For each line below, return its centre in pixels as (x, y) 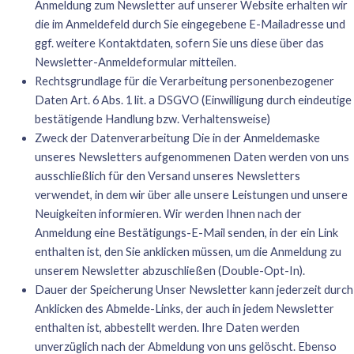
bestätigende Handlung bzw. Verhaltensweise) (152, 119)
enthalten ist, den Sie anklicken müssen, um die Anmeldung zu (188, 251)
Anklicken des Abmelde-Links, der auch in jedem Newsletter (184, 308)
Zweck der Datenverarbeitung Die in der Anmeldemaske (177, 137)
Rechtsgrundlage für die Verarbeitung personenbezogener (184, 81)
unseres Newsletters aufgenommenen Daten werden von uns (192, 156)
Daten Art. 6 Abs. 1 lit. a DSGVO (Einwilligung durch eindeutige (193, 100)
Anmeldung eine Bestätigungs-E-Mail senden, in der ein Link (186, 232)
